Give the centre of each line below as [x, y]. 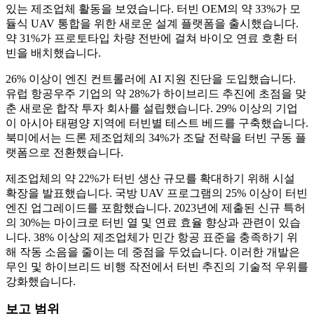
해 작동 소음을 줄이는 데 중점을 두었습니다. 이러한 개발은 [153, 252]
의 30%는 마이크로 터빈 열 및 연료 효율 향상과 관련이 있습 [153, 223]
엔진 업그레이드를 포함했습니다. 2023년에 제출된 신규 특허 [156, 208]
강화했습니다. [41, 282]
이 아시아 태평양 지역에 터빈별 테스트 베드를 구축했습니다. [157, 123]
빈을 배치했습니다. [53, 53]
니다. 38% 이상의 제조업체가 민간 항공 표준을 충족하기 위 [152, 238]
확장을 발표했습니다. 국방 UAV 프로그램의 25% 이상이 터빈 [157, 193]
